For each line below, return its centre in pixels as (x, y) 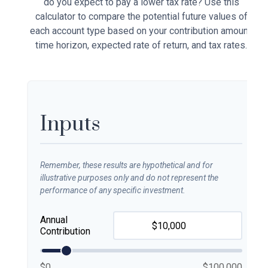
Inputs (70, 124)
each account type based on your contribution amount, (141, 31)
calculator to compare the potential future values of (141, 16)
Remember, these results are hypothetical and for (127, 165)
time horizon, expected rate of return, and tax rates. (141, 45)
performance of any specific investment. (113, 190)
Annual (54, 220)
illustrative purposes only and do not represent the (129, 178)
